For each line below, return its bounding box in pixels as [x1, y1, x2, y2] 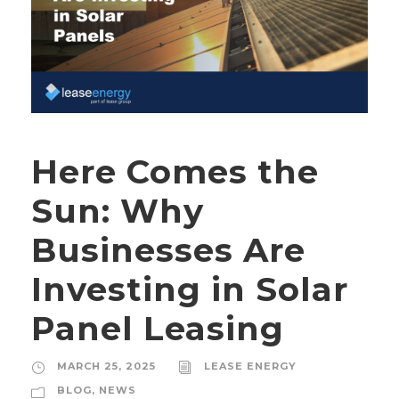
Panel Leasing [31, 308, 284, 349]
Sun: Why [31, 191, 204, 232]
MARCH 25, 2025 [57, 360, 156, 373]
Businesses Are [31, 230, 305, 271]
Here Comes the [31, 151, 319, 192]
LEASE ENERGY [204, 360, 297, 373]
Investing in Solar [31, 269, 348, 310]
